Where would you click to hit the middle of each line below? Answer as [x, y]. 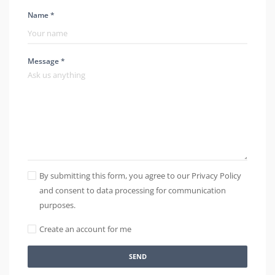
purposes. [57, 205]
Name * [41, 15]
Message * [46, 61]
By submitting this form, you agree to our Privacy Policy [140, 176]
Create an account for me [85, 229]
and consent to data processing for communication [133, 191]
